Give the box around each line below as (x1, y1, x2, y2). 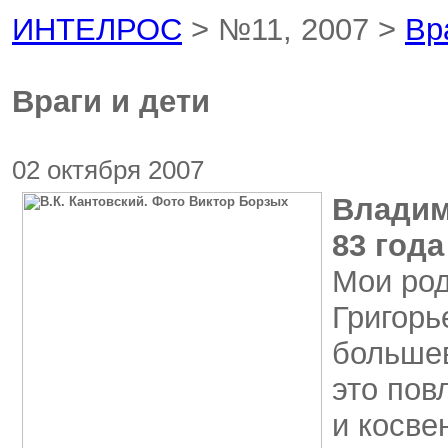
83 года (332, 228, 444, 263)
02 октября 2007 (12, 156, 204, 184)
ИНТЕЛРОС (12, 12, 182, 47)
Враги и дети (12, 84, 210, 119)
